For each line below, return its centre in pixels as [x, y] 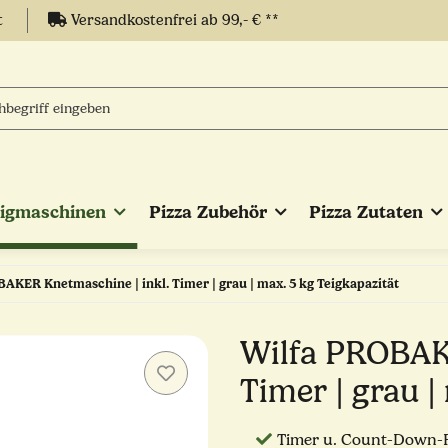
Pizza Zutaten [366, 212]
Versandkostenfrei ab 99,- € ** [173, 20]
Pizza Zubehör [207, 212]
